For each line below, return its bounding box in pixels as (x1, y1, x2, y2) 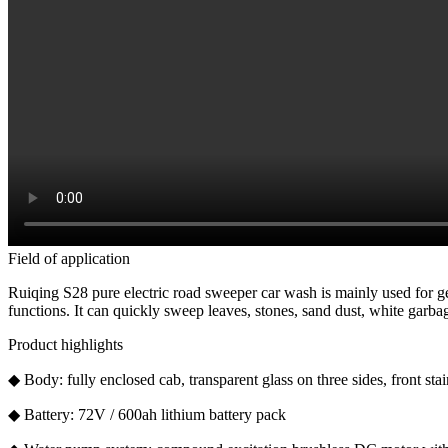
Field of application (8, 250, 130, 267)
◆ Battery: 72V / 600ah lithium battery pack (8, 406, 286, 423)
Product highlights (8, 336, 123, 353)
